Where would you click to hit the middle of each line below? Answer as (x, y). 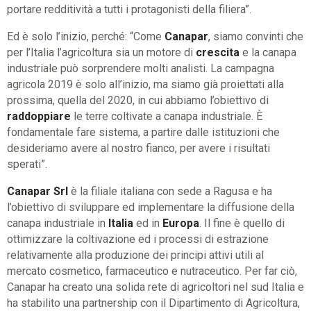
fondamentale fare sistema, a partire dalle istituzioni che (143, 132)
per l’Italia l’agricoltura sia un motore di (101, 52)
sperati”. (27, 164)
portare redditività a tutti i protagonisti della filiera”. (129, 9)
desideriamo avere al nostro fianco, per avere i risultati (138, 148)
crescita (218, 52)
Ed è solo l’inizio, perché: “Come (86, 36)
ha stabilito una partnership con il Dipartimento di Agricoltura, (153, 303)
